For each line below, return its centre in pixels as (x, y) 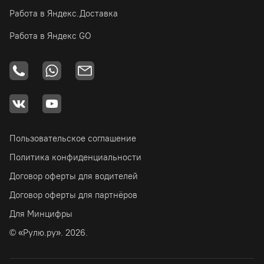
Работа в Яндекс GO (50, 35)
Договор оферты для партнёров (73, 194)
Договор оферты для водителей (74, 176)
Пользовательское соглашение (73, 138)
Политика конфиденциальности (75, 157)
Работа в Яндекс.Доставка (64, 13)
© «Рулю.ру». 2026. (49, 232)
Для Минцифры (41, 213)
